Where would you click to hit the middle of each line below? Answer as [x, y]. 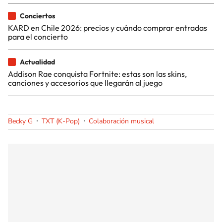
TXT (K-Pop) [61, 121]
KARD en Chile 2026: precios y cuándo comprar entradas [108, 28]
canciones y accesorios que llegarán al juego [85, 83]
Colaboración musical [121, 121]
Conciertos [37, 16]
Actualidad [37, 62]
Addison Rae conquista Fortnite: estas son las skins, [97, 74]
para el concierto [38, 36]
